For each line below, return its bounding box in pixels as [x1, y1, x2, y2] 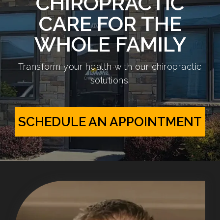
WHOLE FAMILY [34, 32, 186, 56]
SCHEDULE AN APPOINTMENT [18, 114, 202, 129]
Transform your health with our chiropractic [18, 61, 202, 72]
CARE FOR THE [38, 11, 182, 36]
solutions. [90, 75, 130, 85]
